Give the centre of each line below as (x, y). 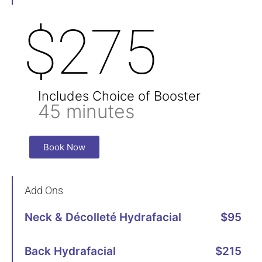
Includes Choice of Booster (119, 96)
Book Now (64, 147)
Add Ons (44, 190)
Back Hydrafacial (70, 251)
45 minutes (86, 111)
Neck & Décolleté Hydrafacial (103, 217)
